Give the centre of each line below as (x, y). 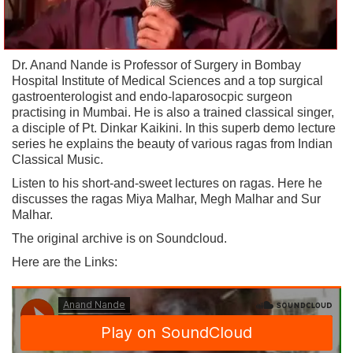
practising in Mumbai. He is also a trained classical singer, (173, 112)
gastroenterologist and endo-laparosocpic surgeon (152, 96)
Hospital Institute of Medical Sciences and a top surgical (167, 80)
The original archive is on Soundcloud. (119, 238)
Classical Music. (58, 159)
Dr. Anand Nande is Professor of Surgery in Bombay (156, 65)
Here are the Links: (65, 262)
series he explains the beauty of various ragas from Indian (172, 143)
